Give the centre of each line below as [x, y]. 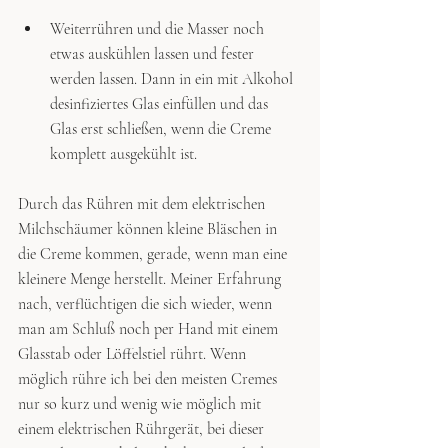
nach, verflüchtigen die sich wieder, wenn [147, 303]
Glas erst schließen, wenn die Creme [162, 128]
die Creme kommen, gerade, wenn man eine [154, 253]
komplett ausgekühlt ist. [123, 153]
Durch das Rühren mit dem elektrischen [143, 203]
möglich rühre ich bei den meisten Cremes [149, 378]
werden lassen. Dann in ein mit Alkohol [173, 78]
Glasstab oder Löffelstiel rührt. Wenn [134, 353]
